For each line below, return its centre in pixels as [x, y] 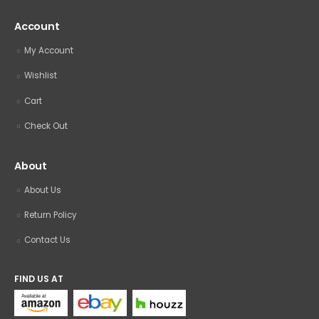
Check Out [46, 126]
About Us [43, 190]
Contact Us [47, 240]
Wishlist [41, 76]
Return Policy [51, 215]
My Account [49, 50]
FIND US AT [39, 278]
